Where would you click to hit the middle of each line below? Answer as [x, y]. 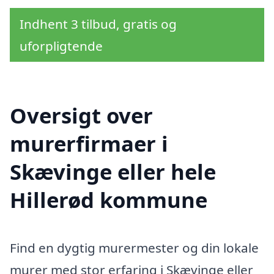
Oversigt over [81, 115]
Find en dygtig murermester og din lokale [134, 247]
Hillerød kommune [109, 199]
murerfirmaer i [89, 143]
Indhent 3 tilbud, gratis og [98, 24]
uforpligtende [61, 46]
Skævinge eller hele [113, 171]
